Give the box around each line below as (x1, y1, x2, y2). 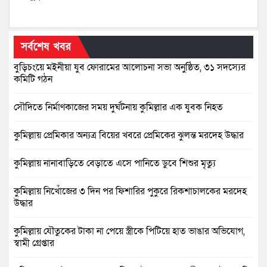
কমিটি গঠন (14, 72, 52, 86)
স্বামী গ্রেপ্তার (14, 236, 54, 250)
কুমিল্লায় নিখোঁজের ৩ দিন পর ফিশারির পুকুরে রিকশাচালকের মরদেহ (14, 184, 247, 198)
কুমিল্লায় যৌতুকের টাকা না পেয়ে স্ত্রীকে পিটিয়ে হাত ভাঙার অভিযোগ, (14, 224, 245, 238)
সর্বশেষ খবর (21, 39, 71, 54)
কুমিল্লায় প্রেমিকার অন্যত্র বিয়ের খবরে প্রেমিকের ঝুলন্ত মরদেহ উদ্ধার (14, 128, 244, 142)
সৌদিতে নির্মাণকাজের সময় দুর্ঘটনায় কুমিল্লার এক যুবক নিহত (14, 100, 223, 114)
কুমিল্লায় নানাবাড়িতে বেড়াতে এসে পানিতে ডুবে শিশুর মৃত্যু (14, 156, 216, 170)
